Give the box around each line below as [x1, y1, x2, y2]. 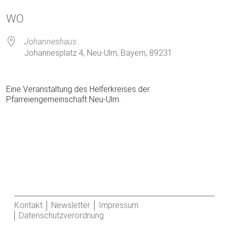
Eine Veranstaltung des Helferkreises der [6, 84, 150, 94]
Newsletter [51, 200, 90, 210]
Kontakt [14, 200, 42, 210]
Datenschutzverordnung [19, 211, 104, 220]
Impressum [99, 200, 139, 210]
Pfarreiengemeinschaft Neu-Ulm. [6, 95, 121, 104]
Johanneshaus [24, 37, 77, 47]
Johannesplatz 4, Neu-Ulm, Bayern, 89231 [24, 48, 172, 58]
